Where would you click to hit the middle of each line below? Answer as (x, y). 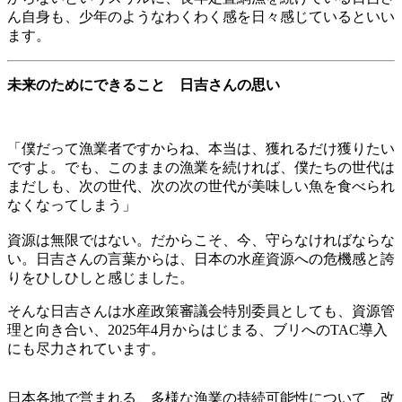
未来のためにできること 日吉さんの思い (144, 84)
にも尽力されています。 (86, 348)
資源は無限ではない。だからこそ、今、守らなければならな (201, 240)
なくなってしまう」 (72, 205)
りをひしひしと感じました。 (100, 277)
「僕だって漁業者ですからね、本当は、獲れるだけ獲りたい (201, 148)
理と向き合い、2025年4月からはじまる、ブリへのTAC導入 (197, 329)
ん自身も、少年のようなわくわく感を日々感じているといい (201, 16)
